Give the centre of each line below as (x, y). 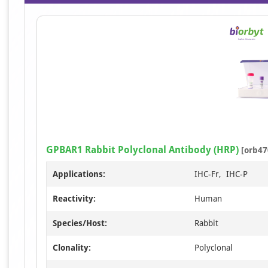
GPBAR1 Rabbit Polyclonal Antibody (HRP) (142, 150)
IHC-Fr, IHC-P (221, 174)
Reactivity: (74, 199)
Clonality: (72, 248)
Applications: (79, 174)
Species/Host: (80, 223)
